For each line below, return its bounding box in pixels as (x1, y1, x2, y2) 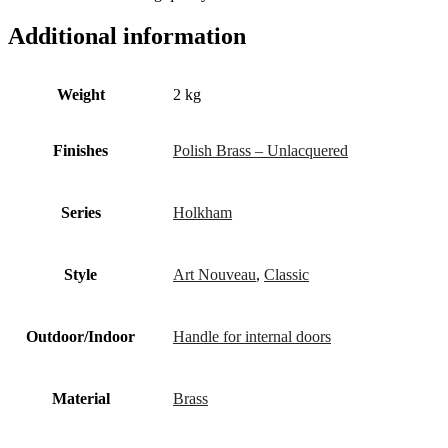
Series (60, 204, 101, 222)
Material (51, 390, 110, 408)
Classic (264, 266, 309, 284)
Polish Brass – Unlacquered (173, 142, 348, 160)
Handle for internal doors (173, 328, 331, 346)
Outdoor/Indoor (26, 328, 135, 346)
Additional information (8, 22, 246, 49)
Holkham (173, 204, 232, 222)
